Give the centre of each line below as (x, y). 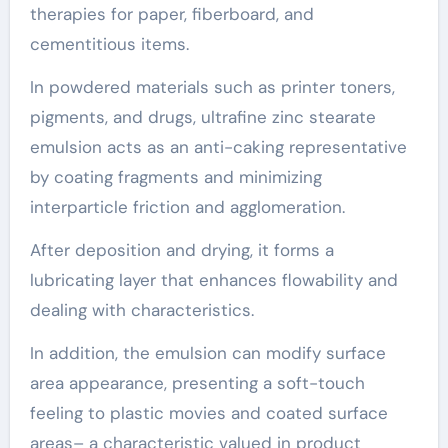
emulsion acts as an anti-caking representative (218, 146)
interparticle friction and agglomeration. (187, 206)
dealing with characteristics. (141, 309)
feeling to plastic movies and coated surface (208, 412)
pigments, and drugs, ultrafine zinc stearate (202, 116)
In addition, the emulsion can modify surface (207, 352)
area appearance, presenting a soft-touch (197, 382)
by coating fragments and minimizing (175, 176)
